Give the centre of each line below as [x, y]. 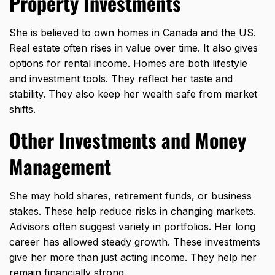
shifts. [22, 109]
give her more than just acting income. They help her [133, 257]
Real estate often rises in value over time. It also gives [134, 48]
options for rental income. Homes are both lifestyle [128, 63]
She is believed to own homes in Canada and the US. [133, 32]
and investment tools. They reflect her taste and [121, 78]
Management [60, 166]
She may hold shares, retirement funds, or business [130, 196]
